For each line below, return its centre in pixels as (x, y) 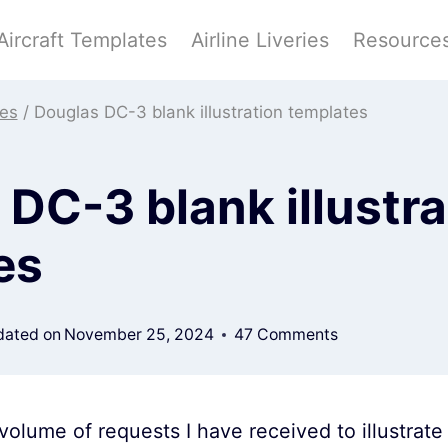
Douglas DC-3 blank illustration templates (200, 111)
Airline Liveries (260, 39)
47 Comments (285, 334)
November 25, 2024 (138, 334)
